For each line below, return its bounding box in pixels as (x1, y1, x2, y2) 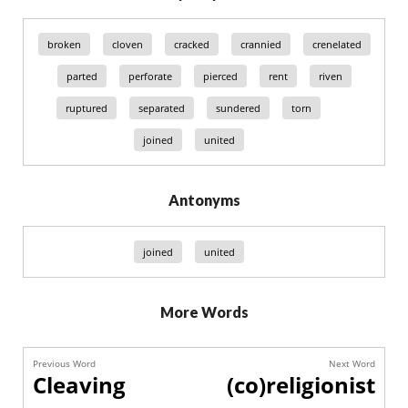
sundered (216, 101, 260, 115)
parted (66, 69, 97, 83)
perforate (127, 69, 172, 83)
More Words (159, 303, 249, 321)
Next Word (329, 357, 375, 370)
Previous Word (33, 357, 96, 370)
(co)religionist (227, 370, 375, 400)
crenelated (311, 37, 362, 51)
